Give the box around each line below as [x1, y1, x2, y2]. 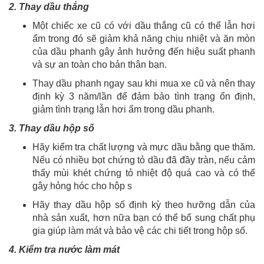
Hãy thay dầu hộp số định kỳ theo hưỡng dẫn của [32, 200, 255, 210]
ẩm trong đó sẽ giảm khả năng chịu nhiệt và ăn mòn [32, 34, 255, 44]
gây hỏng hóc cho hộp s [32, 181, 132, 192]
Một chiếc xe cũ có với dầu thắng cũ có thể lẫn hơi [32, 21, 255, 31]
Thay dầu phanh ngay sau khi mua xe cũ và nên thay [32, 78, 255, 89]
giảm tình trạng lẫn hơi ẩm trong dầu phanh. [32, 104, 214, 115]
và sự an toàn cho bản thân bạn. [32, 60, 167, 70]
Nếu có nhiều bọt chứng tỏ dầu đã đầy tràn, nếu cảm [32, 155, 255, 166]
